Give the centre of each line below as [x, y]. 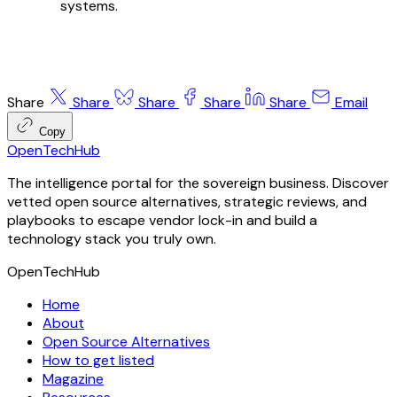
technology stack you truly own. [112, 238]
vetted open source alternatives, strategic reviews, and [187, 201]
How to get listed [98, 360]
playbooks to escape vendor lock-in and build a [162, 220]
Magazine [73, 378]
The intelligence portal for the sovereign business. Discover [198, 183]
